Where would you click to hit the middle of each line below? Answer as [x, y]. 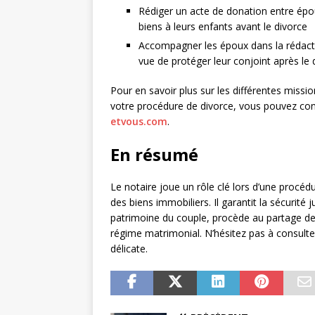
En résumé [154, 155]
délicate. [129, 249]
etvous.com [139, 122]
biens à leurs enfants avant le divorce [223, 27]
